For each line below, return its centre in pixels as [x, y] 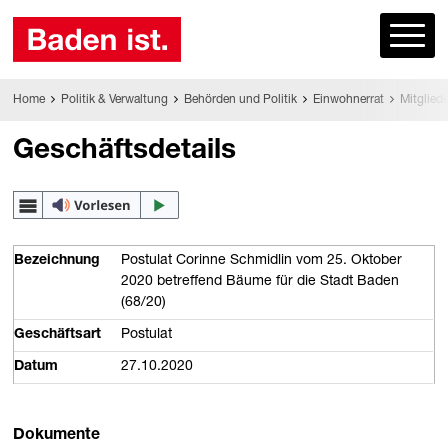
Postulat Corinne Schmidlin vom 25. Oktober [262, 261]
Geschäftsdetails [125, 152]
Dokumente [57, 435]
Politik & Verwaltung [114, 99]
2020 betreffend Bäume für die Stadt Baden [260, 282]
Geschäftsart [58, 335]
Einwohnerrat [348, 99]
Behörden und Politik [240, 99]
